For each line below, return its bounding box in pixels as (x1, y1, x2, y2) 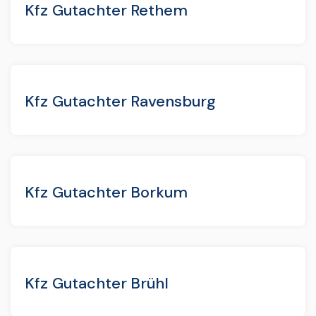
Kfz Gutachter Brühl (25, 272, 169, 293)
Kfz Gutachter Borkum (25, 181, 188, 202)
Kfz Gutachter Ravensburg (25, 90, 217, 111)
